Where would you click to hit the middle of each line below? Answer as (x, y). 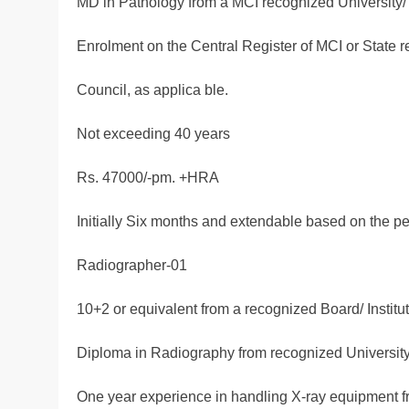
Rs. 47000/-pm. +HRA (148, 178)
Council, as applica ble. (152, 90)
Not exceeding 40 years (153, 134)
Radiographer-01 (132, 266)
